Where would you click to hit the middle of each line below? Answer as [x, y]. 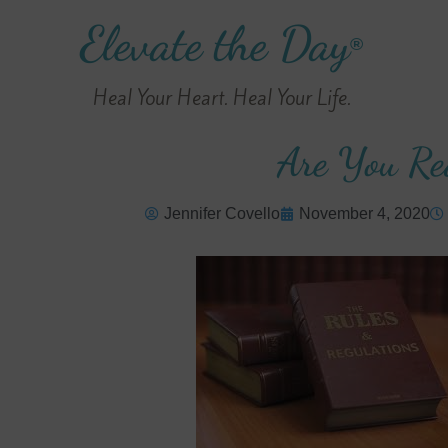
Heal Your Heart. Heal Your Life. [221, 98]
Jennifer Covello [221, 213]
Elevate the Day [215, 43]
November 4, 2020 [364, 213]
